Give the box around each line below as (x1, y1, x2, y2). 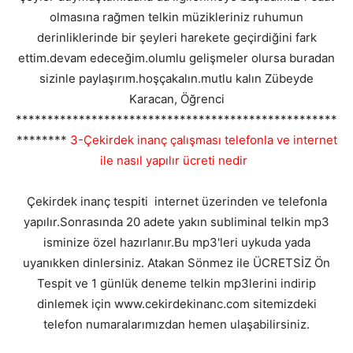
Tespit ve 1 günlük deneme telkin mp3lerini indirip (37, 275, 316, 291)
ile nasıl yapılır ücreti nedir (99, 152, 254, 168)
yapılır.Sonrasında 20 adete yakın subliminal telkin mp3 (24, 214, 329, 229)
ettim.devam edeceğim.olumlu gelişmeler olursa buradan (18, 50, 335, 65)
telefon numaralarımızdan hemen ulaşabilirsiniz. (43, 316, 310, 332)
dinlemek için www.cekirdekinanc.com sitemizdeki (36, 295, 317, 311)
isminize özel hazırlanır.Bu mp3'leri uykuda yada (43, 234, 310, 250)
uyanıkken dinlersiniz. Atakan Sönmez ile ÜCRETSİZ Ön (23, 255, 330, 270)
